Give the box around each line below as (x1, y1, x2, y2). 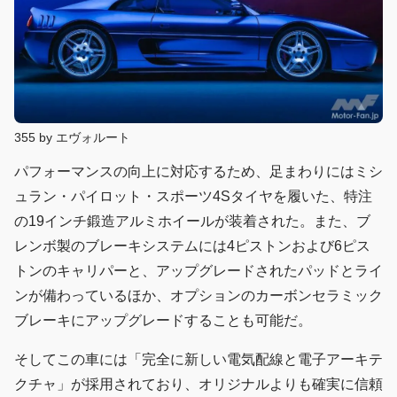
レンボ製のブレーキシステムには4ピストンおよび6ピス (14, 238, 370, 254)
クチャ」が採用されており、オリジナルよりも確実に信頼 (14, 377, 383, 393)
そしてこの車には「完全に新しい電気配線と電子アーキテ (14, 352, 383, 368)
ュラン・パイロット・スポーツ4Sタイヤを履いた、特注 (14, 189, 372, 205)
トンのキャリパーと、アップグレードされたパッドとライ (14, 263, 383, 279)
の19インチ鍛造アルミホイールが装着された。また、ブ (14, 214, 370, 230)
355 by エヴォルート (14, 130, 130, 145)
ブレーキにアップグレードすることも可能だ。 (14, 313, 312, 329)
